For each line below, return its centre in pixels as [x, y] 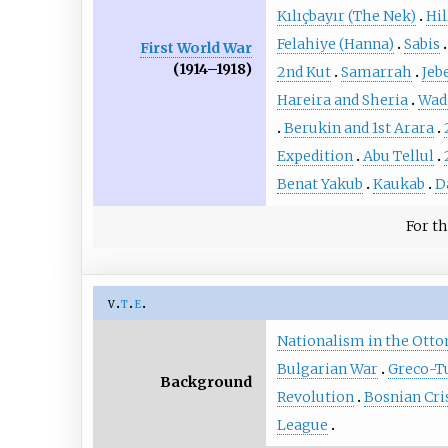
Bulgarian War [327, 369]
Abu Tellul [398, 156]
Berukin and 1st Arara [358, 128]
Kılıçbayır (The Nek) [346, 16]
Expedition [314, 156]
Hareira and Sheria [342, 100]
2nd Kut [303, 72]
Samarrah [376, 72]
